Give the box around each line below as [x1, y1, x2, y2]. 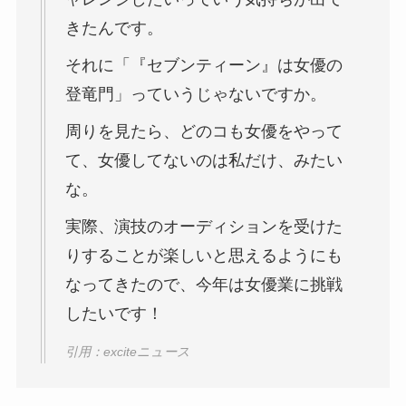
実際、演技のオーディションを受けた [64, 217, 343, 236]
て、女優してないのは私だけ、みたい [64, 150, 343, 169]
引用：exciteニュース [64, 344, 190, 360]
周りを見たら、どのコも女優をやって [64, 121, 343, 140]
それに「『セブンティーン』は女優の [64, 55, 343, 74]
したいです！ [64, 304, 163, 323]
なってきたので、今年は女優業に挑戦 [64, 275, 343, 294]
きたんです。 [64, 18, 163, 37]
